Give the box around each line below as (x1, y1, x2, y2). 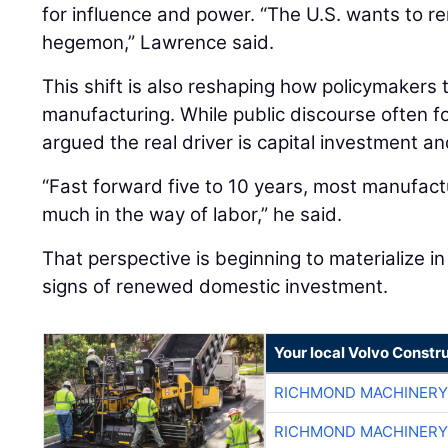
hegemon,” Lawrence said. (42, 31, 275, 55)
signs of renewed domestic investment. (42, 275, 389, 299)
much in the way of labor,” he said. (42, 203, 343, 227)
